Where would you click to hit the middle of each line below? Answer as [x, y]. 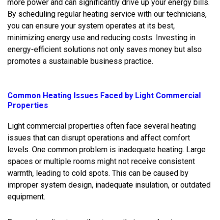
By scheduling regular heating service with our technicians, [107, 14]
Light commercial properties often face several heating [102, 126]
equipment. [26, 196]
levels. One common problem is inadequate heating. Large [107, 149]
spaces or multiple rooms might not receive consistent [101, 161]
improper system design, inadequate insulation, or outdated [109, 185]
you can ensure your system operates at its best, [91, 26]
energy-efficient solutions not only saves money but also [105, 49]
